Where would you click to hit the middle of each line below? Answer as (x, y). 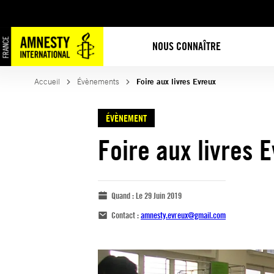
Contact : (126, 215)
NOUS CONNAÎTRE (187, 46)
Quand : (124, 195)
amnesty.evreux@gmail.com (183, 215)
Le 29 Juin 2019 (159, 195)
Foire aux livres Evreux (176, 82)
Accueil (47, 82)
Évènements (98, 82)
